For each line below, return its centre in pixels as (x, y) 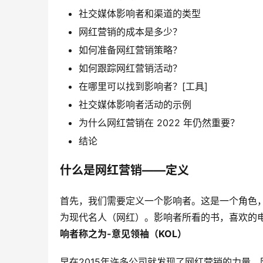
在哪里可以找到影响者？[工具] (143, 87)
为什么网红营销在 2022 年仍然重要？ (159, 123)
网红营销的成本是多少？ (130, 32)
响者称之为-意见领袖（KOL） (123, 234)
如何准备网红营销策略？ (130, 50)
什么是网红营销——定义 (124, 171)
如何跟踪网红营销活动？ (130, 68)
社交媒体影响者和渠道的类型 (140, 14)
